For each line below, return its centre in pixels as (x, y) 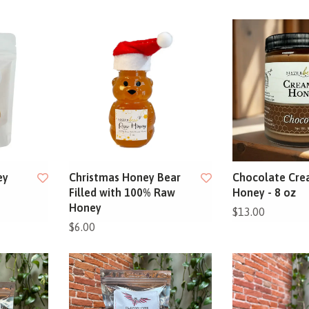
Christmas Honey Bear (125, 178)
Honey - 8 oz (264, 193)
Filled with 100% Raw (122, 193)
